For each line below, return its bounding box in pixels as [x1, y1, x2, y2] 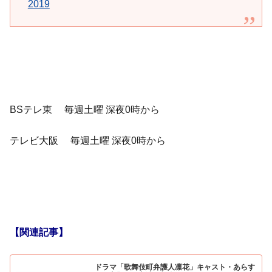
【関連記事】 [10, 227, 68, 237]
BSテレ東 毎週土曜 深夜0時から [10, 104, 160, 115]
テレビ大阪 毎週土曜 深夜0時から [10, 135, 166, 146]
